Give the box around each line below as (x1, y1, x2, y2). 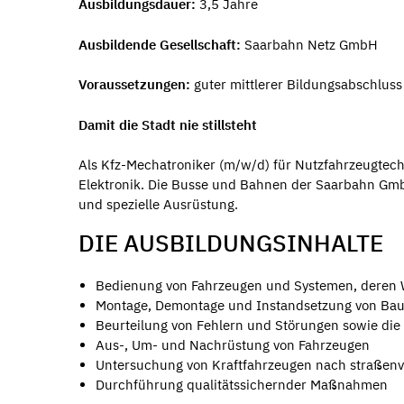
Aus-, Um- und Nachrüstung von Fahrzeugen (95, 335, 370, 353)
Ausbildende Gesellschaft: (78, 35, 241, 53)
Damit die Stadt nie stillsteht (78, 115, 257, 133)
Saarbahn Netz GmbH (241, 35, 378, 53)
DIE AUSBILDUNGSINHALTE (78, 227, 383, 259)
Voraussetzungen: (78, 76, 190, 94)
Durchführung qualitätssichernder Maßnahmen (95, 375, 388, 393)
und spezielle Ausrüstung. (78, 196, 238, 214)
